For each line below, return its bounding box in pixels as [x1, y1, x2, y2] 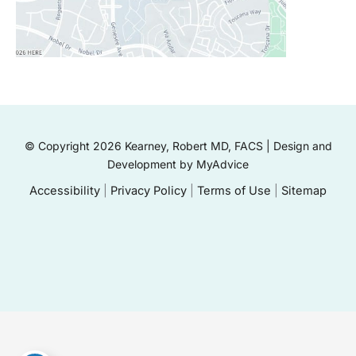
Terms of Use [197, 184, 271, 198]
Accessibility [29, 184, 100, 198]
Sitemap [281, 184, 327, 198]
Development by [107, 157, 196, 171]
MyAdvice [196, 157, 249, 171]
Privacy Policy [110, 184, 187, 198]
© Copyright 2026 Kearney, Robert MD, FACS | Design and [24, 139, 332, 153]
